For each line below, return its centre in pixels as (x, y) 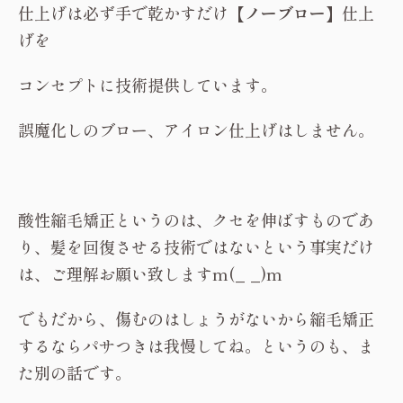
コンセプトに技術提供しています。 (148, 85)
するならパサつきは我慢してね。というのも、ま (196, 345)
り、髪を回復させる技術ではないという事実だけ (196, 246)
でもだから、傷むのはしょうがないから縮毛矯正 (196, 318)
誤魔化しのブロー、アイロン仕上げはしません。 (196, 130)
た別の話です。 (75, 372)
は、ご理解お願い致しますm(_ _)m (150, 273)
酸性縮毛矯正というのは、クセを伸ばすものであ (196, 219)
